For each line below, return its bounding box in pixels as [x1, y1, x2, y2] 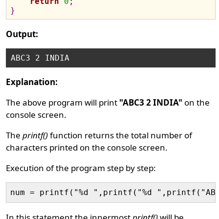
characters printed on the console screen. [6, 142, 168, 153]
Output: [6, 28, 39, 40]
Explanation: [6, 76, 58, 88]
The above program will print [6, 97, 120, 108]
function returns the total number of [48, 130, 193, 141]
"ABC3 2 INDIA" [119, 97, 183, 108]
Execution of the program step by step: [6, 162, 156, 174]
